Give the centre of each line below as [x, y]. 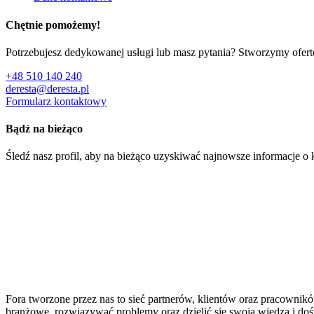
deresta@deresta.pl [47, 88]
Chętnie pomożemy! [53, 25]
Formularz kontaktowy [56, 101]
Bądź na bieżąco [44, 129]
